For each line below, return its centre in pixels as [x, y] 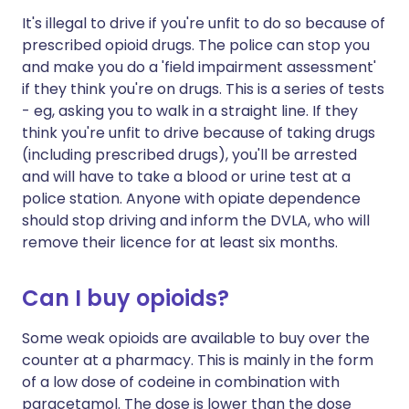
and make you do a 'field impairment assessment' [199, 68]
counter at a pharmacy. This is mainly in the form [198, 361]
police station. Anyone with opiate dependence [191, 199]
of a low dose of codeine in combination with [181, 383]
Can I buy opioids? [126, 299]
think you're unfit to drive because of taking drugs [199, 133]
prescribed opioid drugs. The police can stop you [196, 46]
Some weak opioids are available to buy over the [196, 339]
